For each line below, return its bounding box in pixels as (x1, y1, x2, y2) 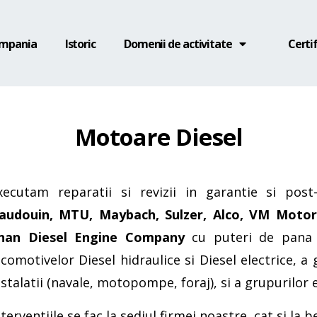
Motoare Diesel (74, 121, 243, 153)
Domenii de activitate (123, 35, 232, 52)
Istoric (64, 35, 96, 52)
